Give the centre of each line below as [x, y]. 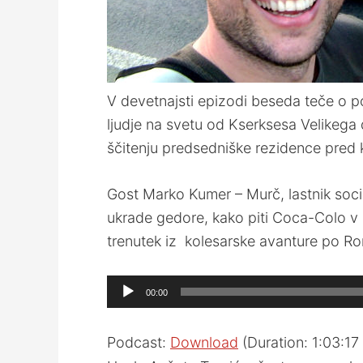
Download [204, 342]
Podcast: [139, 342]
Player [127, 310]
